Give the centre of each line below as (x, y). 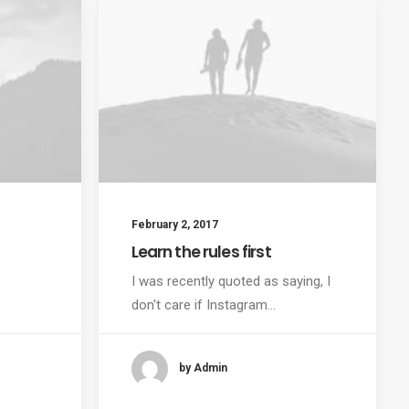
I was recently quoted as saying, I (231, 281)
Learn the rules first (201, 252)
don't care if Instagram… (203, 304)
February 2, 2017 (174, 224)
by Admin (203, 368)
